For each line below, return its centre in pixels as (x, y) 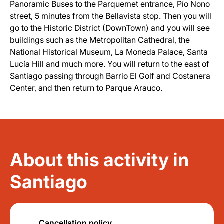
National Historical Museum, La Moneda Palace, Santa (109, 52)
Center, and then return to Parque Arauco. (86, 88)
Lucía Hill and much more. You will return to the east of (110, 64)
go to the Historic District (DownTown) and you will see (110, 28)
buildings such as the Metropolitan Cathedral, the (100, 40)
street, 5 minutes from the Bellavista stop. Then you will (111, 16)
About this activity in (99, 160)
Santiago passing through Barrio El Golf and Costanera (110, 76)
